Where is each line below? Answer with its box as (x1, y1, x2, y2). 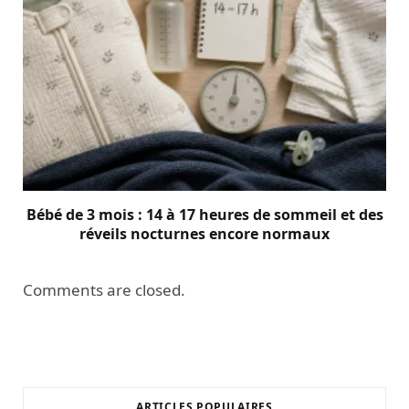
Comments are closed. (23, 278, 185, 300)
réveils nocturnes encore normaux (79, 223, 330, 244)
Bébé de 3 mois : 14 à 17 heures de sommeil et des (26, 204, 383, 225)
